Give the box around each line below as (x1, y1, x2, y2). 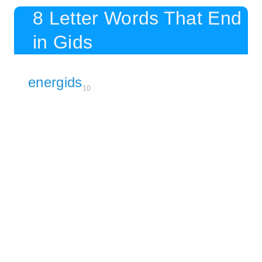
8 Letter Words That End (33, 7, 242, 29)
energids (28, 74, 82, 90)
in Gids (33, 31, 93, 53)
